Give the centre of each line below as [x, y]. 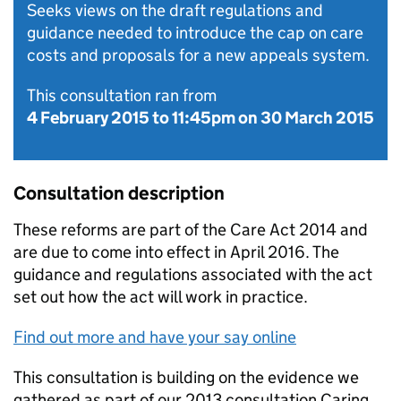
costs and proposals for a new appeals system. [198, 55]
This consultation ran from [122, 95]
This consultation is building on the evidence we [186, 377]
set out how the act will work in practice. [161, 297]
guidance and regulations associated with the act [193, 274]
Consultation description [119, 193]
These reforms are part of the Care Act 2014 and [191, 230]
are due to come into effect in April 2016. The [176, 252]
